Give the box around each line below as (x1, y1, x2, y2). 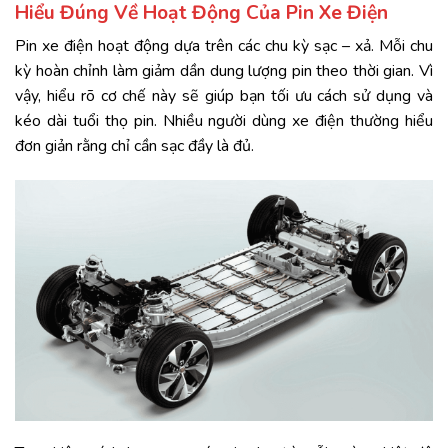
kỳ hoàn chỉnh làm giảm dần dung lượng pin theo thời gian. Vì (15, 60, 433, 83)
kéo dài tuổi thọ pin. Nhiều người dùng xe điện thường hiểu (15, 110, 433, 133)
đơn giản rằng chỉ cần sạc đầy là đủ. (15, 135, 254, 158)
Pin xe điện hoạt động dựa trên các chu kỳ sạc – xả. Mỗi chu (15, 35, 433, 58)
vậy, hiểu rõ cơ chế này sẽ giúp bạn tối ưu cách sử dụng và (15, 85, 433, 108)
